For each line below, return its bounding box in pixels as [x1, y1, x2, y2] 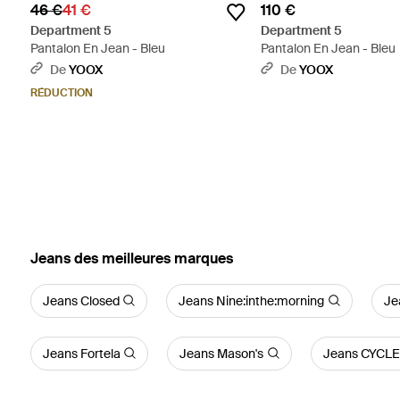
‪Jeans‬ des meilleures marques [29, 248, 233, 268]
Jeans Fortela [42, 345, 121, 362]
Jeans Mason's [179, 345, 264, 362]
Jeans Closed [42, 292, 120, 309]
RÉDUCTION [29, 85, 93, 100]
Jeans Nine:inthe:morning [179, 292, 325, 309]
